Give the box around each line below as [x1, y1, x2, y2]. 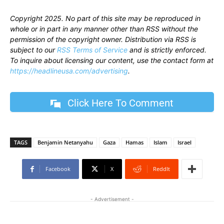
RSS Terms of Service [57, 45, 127, 54]
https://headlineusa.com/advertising [10, 66, 128, 75]
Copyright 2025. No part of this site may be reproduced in [10, 14, 200, 23]
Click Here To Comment [67, 96, 173, 109]
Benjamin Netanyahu [37, 138, 93, 146]
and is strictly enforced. [127, 45, 206, 54]
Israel [177, 138, 191, 146]
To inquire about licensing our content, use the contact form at [10, 56, 213, 65]
